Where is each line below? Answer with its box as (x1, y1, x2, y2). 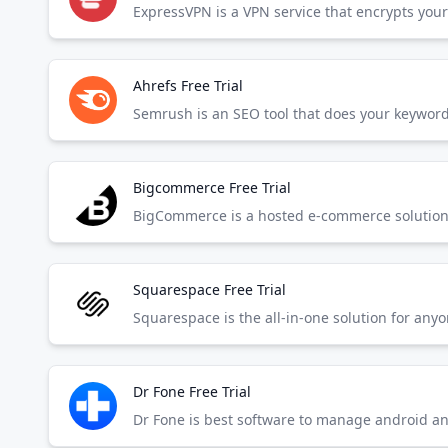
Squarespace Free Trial (133, 280, 286, 299)
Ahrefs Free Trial (133, 76, 243, 95)
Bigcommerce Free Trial (133, 178, 291, 197)
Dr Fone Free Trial (133, 382, 251, 401)
